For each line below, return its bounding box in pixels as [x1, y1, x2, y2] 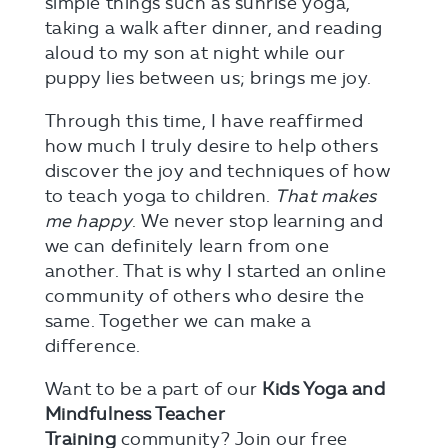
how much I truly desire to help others [44, 134, 379, 157]
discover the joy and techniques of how [44, 159, 391, 182]
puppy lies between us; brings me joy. [44, 66, 372, 89]
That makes [275, 184, 377, 207]
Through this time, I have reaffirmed [44, 109, 364, 132]
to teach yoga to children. [44, 184, 276, 207]
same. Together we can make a [44, 309, 312, 332]
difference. [44, 334, 141, 357]
